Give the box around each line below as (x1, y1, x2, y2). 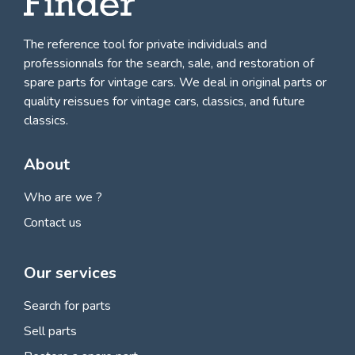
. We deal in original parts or (174, 74, 326, 92)
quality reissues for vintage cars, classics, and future (24, 93, 305, 111)
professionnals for (24, 55, 125, 73)
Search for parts (24, 297, 111, 315)
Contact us (24, 214, 82, 232)
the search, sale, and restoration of (125, 55, 314, 73)
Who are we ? (24, 189, 102, 207)
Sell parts (24, 323, 77, 341)
